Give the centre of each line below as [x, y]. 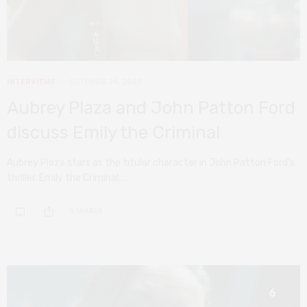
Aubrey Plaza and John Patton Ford [151, 108]
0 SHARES [86, 211]
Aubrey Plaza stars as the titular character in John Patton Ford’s [151, 162]
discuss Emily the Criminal [113, 132]
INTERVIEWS [31, 82]
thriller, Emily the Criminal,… [67, 177]
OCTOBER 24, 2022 [106, 82]
